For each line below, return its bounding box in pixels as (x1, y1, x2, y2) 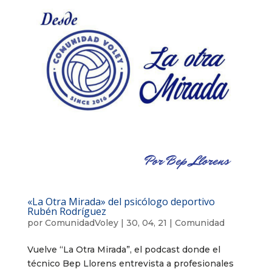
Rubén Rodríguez (27, 204, 106, 218)
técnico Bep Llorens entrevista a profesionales (27, 257, 234, 269)
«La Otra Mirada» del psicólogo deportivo (27, 194, 215, 208)
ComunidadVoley (44, 217, 118, 228)
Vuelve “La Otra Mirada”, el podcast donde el (27, 243, 220, 255)
